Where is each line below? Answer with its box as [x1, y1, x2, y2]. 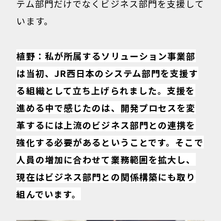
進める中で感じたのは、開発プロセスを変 [16, 101, 196, 114]
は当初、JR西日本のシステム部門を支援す [16, 66, 198, 79]
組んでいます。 [16, 187, 81, 200]
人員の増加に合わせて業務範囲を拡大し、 [16, 152, 196, 166]
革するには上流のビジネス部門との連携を [16, 118, 196, 131]
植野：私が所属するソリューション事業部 [16, 49, 196, 62]
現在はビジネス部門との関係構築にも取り [16, 170, 196, 183]
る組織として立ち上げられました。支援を [16, 83, 195, 97]
